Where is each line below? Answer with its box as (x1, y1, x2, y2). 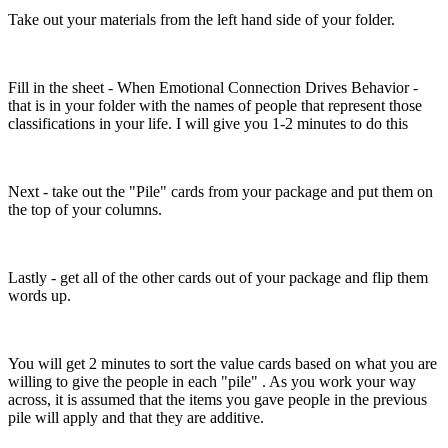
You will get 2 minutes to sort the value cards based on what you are (8, 354, 437, 372)
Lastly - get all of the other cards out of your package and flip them (8, 268, 428, 286)
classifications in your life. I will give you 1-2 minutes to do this (8, 114, 408, 132)
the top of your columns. (8, 200, 162, 218)
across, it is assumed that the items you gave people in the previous (8, 390, 427, 408)
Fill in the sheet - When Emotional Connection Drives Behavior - (8, 78, 418, 96)
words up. (8, 286, 71, 304)
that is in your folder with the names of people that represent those (8, 96, 422, 114)
